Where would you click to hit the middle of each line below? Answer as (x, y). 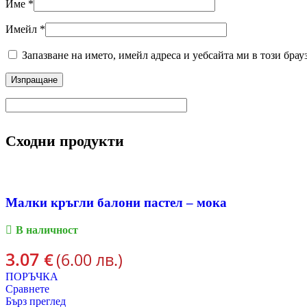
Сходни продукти (65, 141)
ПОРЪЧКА (32, 276)
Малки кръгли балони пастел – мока (116, 203)
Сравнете (27, 288)
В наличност (47, 230)
